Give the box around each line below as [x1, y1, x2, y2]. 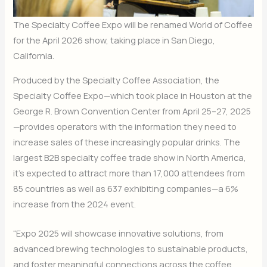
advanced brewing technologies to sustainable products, [13, 243, 249, 255]
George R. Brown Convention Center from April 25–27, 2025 [13, 104, 252, 117]
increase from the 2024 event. [13, 197, 138, 210]
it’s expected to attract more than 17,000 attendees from [13, 166, 246, 179]
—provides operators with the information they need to [13, 120, 237, 132]
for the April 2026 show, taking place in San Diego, [13, 34, 216, 46]
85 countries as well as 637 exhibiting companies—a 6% [13, 182, 239, 194]
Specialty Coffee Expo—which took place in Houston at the [13, 89, 253, 101]
